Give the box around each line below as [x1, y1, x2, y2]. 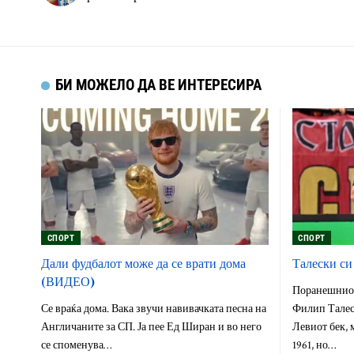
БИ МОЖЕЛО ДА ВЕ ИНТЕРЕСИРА [55, 76, 262, 95]
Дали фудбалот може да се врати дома [41, 254, 246, 272]
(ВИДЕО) [41, 272, 96, 290]
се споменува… [41, 337, 111, 352]
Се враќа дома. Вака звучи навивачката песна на [41, 301, 266, 316]
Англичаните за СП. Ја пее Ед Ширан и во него [41, 319, 262, 334]
